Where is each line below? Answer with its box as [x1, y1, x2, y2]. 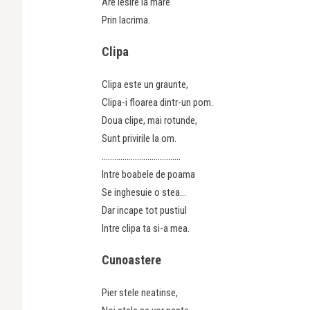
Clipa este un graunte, [102, 77, 188, 91]
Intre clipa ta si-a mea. [102, 221, 190, 235]
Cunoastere [102, 252, 161, 267]
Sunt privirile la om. [102, 131, 176, 145]
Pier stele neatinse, [102, 286, 178, 299]
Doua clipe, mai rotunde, [102, 113, 197, 127]
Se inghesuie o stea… [102, 185, 186, 199]
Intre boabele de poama [102, 167, 195, 181]
